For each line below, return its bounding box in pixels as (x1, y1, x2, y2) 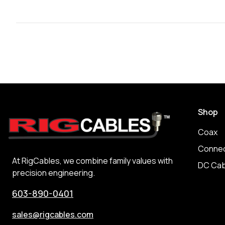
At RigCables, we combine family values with (12, 155, 173, 167)
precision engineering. (12, 167, 95, 179)
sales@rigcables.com (12, 209, 93, 220)
